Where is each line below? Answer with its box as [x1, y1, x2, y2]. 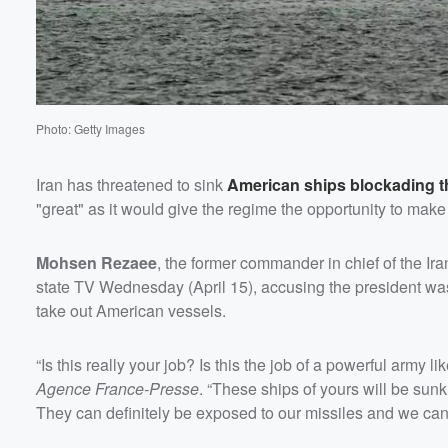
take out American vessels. [36, 298, 226, 322]
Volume [351, 65, 405, 83]
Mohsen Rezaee [36, 250, 157, 274]
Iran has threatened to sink [36, 172, 227, 196]
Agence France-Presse [36, 376, 199, 400]
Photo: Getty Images [36, 119, 145, 137]
